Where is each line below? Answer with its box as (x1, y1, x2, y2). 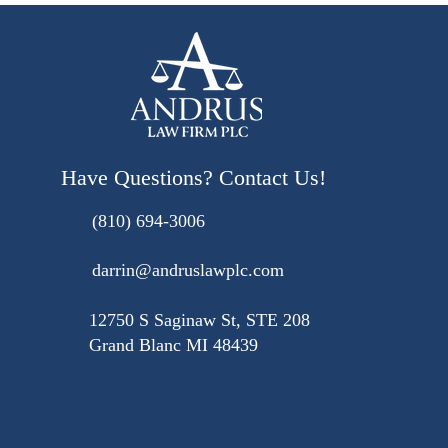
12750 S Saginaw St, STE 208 (88, 309, 310, 330)
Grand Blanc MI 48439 (88, 334, 258, 355)
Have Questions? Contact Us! (60, 164, 326, 190)
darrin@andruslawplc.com (91, 259, 284, 280)
